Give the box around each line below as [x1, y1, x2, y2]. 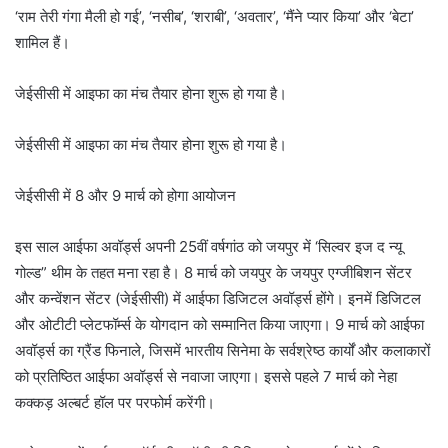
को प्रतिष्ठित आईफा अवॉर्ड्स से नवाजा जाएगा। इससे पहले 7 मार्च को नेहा [15, 367, 397, 387]
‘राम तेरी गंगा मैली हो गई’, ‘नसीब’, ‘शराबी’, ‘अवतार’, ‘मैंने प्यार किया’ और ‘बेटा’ [15, 7, 414, 27]
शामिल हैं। [15, 33, 70, 53]
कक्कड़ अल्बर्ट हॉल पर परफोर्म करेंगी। [15, 393, 215, 413]
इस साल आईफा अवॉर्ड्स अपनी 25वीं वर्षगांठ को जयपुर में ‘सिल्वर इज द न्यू [15, 237, 402, 257]
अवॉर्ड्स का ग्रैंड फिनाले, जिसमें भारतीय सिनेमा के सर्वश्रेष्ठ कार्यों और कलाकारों [15, 341, 430, 361]
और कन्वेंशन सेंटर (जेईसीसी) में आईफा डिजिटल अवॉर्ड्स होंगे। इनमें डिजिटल [15, 289, 421, 309]
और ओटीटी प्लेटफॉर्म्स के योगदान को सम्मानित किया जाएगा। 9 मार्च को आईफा [15, 315, 424, 335]
